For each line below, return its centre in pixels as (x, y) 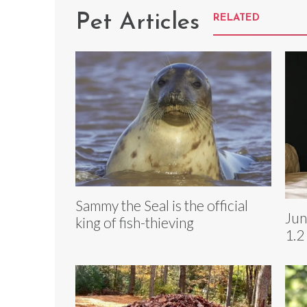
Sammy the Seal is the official (162, 205)
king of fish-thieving (135, 222)
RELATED (236, 18)
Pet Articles (137, 23)
